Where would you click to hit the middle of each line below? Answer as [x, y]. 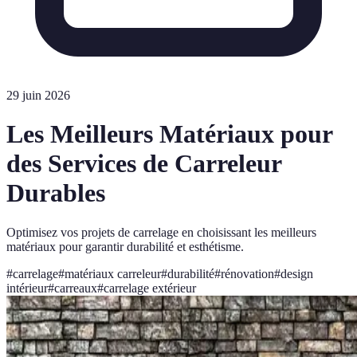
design [297, 273]
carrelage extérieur [150, 288]
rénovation [247, 273]
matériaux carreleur [113, 273]
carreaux [76, 288]
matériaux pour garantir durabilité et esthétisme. [125, 246]
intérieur [27, 288]
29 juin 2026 [38, 95]
